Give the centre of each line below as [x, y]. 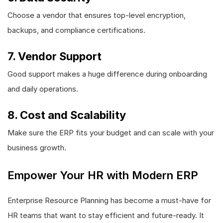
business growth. [37, 147]
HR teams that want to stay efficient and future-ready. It [106, 215]
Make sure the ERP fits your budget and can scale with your [111, 132]
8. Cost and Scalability [67, 115]
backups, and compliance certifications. [76, 30]
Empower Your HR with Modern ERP [103, 175]
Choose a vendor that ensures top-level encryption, [97, 15]
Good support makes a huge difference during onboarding [107, 74]
